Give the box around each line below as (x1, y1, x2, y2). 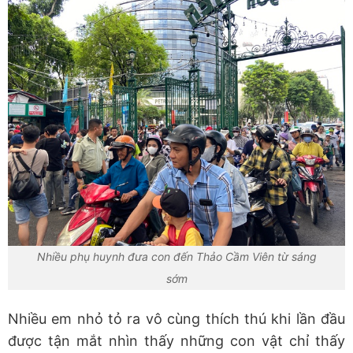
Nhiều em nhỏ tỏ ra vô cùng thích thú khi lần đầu (8, 310, 345, 328)
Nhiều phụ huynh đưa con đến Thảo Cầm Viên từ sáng (36, 250, 317, 264)
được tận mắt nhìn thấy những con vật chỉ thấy (8, 333, 345, 350)
